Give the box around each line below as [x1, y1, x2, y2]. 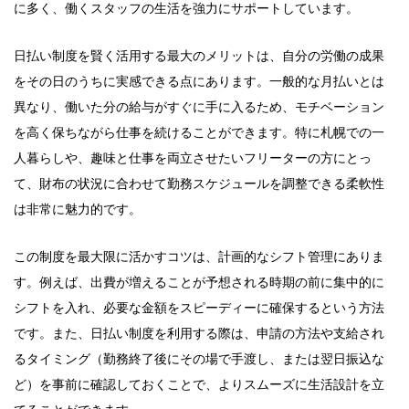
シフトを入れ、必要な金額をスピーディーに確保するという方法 [14, 300, 384, 315]
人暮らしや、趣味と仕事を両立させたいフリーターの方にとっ [14, 151, 372, 165]
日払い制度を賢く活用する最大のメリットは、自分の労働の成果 [14, 48, 384, 63]
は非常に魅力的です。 [14, 202, 142, 216]
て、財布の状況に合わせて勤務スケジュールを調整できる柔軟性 [14, 176, 384, 191]
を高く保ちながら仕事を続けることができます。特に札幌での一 [14, 125, 384, 140]
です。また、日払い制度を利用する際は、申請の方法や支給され [14, 326, 384, 341]
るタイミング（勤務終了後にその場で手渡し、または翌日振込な [14, 351, 384, 366]
